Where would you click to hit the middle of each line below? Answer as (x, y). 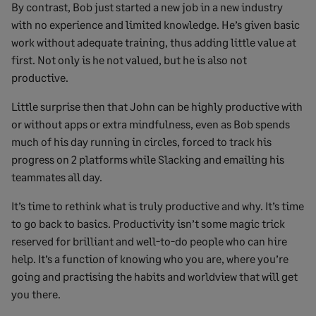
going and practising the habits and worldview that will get (154, 276)
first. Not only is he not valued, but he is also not (129, 59)
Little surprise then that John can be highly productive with (157, 106)
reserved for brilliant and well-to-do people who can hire (149, 241)
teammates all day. (57, 176)
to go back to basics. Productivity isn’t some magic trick (148, 223)
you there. (36, 293)
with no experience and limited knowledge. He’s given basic (156, 24)
